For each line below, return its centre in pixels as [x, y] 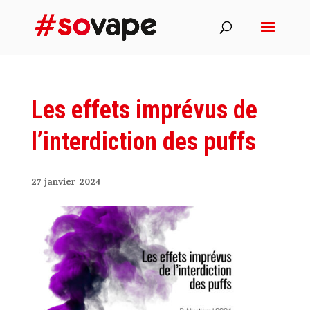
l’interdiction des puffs [143, 142]
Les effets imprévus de [144, 110]
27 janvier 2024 [66, 183]
